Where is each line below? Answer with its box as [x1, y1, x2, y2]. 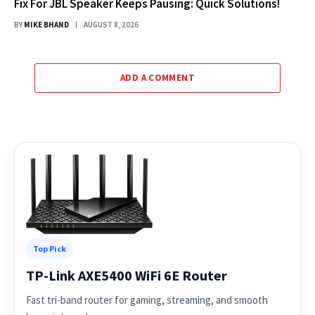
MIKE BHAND [24, 19, 69, 30]
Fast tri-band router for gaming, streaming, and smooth [26, 292, 268, 307]
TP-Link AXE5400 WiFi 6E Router [26, 266, 227, 284]
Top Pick [33, 243, 66, 254]
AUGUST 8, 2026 [84, 19, 139, 30]
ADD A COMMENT [120, 71, 195, 84]
